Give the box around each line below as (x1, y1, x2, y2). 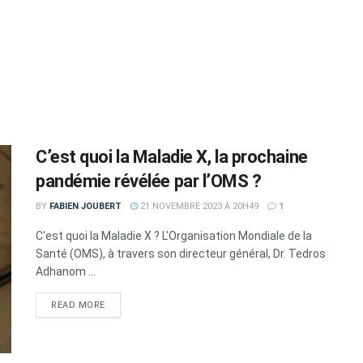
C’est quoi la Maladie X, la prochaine (36, 147, 308, 167)
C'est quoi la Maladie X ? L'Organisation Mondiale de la (36, 229, 312, 242)
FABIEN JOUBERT (49, 201, 122, 211)
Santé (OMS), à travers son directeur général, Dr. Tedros (36, 247, 326, 260)
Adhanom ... (36, 265, 96, 278)
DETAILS (104, 299, 144, 310)
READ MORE (51, 300, 105, 310)
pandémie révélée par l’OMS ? (36, 171, 262, 191)
